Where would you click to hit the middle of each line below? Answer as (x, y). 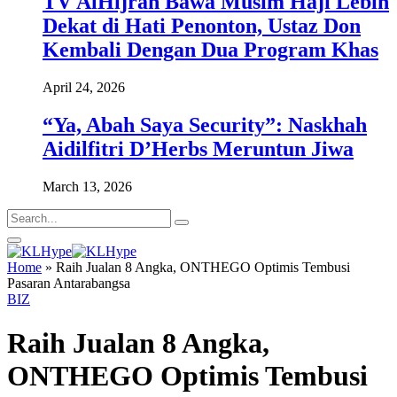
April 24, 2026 (84, 88)
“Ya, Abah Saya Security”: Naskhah (205, 125)
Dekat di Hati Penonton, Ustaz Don (202, 26)
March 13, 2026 (87, 187)
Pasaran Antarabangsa (70, 284)
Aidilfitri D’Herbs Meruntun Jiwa (198, 149)
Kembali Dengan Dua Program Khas (210, 50)
